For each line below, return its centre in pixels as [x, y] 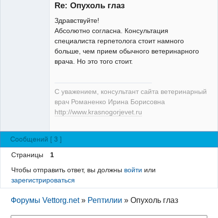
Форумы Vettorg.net [45, 200]
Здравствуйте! [77, 21]
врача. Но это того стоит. [94, 62]
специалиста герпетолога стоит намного [119, 41]
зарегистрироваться [43, 180]
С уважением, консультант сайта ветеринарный [131, 91]
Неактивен [28, 60]
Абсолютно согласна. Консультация [111, 31]
